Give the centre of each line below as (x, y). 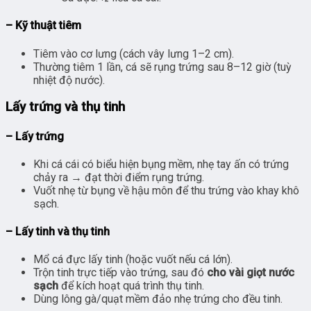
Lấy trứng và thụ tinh (65, 107)
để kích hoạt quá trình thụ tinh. (131, 286)
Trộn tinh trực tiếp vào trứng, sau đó (120, 273)
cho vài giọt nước (251, 273)
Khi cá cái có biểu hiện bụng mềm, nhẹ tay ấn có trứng (161, 164)
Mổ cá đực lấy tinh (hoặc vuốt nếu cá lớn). (133, 260)
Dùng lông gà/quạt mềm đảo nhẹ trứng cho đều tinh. (158, 299)
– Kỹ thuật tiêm (43, 26)
